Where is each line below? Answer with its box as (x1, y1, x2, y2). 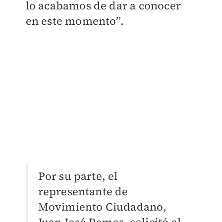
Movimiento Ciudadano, (38, 199, 167, 214)
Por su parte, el (38, 168, 118, 183)
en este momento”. (25, 13, 124, 29)
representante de (38, 183, 128, 199)
